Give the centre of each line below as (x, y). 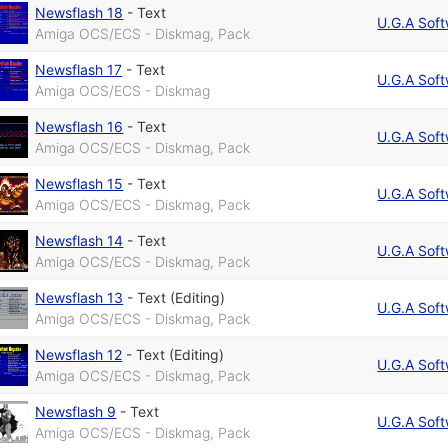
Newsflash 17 (79, 70)
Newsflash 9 (76, 412)
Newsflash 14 (79, 241)
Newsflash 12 (79, 355)
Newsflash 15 (79, 184)
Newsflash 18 (79, 13)
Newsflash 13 (79, 298)
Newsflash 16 (79, 127)
